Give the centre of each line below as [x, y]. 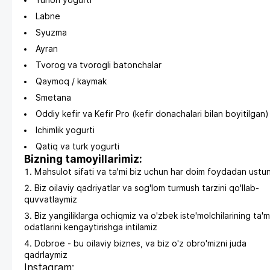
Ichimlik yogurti [65, 130]
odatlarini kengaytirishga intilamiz [91, 228]
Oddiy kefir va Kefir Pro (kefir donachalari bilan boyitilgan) [152, 114]
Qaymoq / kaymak [71, 82]
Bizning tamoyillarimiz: [83, 159]
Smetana [53, 98]
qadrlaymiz [46, 255]
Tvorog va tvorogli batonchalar [99, 65]
